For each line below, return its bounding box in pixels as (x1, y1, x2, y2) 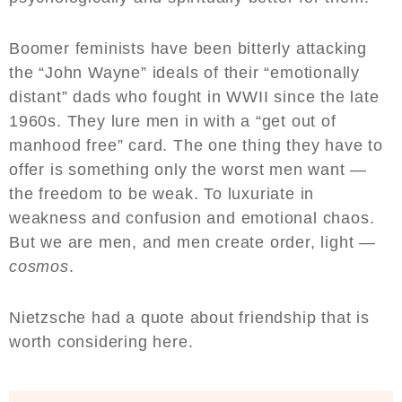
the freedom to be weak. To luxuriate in (9, 185, 315, 204)
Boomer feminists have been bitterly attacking (9, 39, 367, 58)
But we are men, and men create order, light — (9, 233, 376, 252)
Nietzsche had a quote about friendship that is (9, 309, 370, 328)
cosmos (9, 258, 69, 276)
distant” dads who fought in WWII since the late (9, 88, 380, 107)
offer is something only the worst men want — (9, 161, 368, 179)
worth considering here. (9, 333, 199, 352)
